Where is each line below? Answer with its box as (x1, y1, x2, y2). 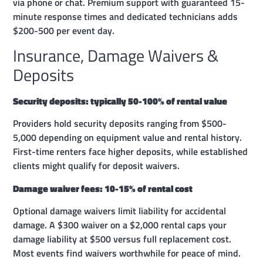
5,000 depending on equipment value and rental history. (13, 130, 242, 145)
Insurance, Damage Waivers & (13, 43, 219, 69)
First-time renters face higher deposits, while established (13, 144, 248, 159)
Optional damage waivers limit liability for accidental (13, 204, 227, 218)
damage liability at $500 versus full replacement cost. (13, 232, 232, 247)
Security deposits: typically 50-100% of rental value (13, 94, 228, 109)
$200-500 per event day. (13, 23, 115, 38)
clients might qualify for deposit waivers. (13, 159, 180, 173)
